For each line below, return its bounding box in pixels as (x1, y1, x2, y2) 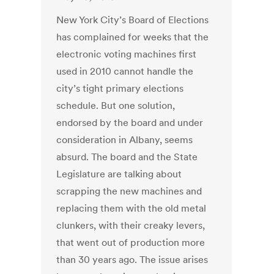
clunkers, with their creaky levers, (56, 219, 206, 232)
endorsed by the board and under (56, 116, 204, 129)
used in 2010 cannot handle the (56, 65, 194, 78)
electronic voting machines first (56, 48, 197, 61)
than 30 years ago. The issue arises (56, 253, 209, 266)
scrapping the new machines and (56, 185, 202, 198)
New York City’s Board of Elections (56, 13, 209, 26)
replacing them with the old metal (56, 202, 207, 215)
